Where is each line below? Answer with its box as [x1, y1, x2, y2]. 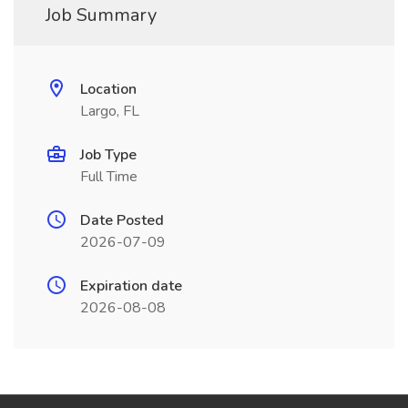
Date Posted [80, 210, 164, 230]
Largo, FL [80, 101, 139, 121]
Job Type [80, 145, 137, 165]
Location [80, 79, 137, 99]
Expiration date [80, 276, 182, 296]
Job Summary [46, 3, 157, 27]
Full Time [80, 167, 138, 187]
